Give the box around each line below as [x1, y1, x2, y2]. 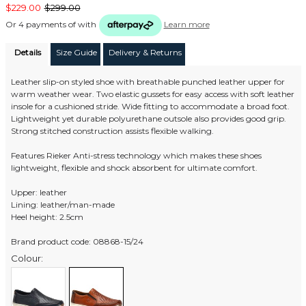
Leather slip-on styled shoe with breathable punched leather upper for [11, 76, 286, 87]
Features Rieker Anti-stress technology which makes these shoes [11, 150, 262, 161]
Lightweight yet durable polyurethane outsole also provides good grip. [11, 113, 287, 124]
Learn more [163, 18, 210, 29]
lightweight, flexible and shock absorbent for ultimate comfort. [11, 163, 258, 173]
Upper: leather [11, 187, 68, 198]
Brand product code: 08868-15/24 [11, 236, 144, 247]
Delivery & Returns [108, 46, 182, 57]
